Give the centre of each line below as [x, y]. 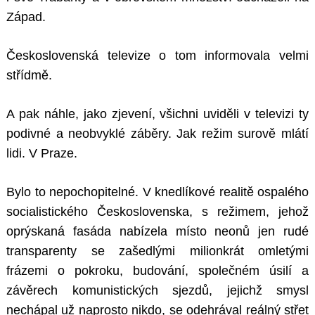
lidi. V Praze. [42, 154]
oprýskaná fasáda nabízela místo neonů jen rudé [157, 232]
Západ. [26, 17]
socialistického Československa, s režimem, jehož [157, 212]
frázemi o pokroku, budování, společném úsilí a [157, 271]
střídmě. [29, 76]
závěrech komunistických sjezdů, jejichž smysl [157, 291]
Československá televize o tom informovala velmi [157, 56]
